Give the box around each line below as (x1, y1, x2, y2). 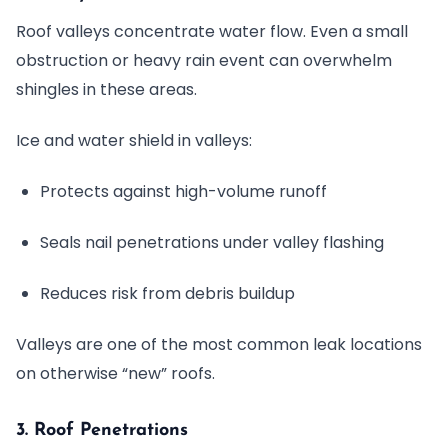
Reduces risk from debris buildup (40, 282, 295, 305)
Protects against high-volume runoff (40, 180, 327, 203)
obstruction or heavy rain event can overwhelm (16, 49, 392, 72)
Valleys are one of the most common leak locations (16, 333, 422, 356)
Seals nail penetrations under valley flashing (40, 231, 384, 254)
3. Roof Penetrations (16, 421, 188, 440)
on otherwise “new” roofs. (16, 362, 215, 385)
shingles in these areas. (16, 78, 197, 101)
